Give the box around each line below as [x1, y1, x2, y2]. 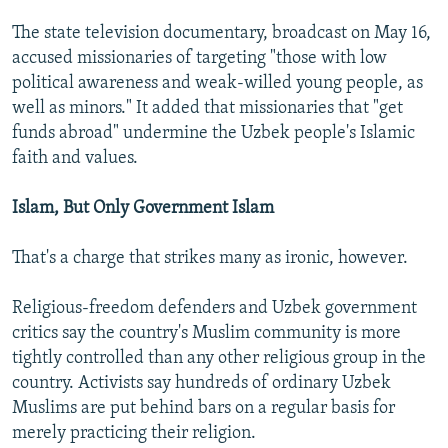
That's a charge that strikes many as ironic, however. [12, 249, 408, 269]
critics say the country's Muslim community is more [12, 324, 401, 344]
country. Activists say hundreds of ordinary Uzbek [12, 374, 391, 394]
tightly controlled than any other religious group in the [12, 349, 426, 369]
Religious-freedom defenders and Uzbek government [12, 299, 417, 319]
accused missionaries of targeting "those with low [12, 49, 387, 69]
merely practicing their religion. [12, 424, 256, 444]
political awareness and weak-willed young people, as [12, 74, 423, 94]
